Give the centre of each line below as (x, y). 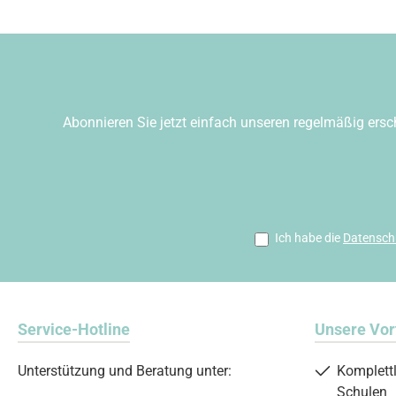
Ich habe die (309, 238)
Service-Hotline (74, 329)
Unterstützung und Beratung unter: (125, 371)
